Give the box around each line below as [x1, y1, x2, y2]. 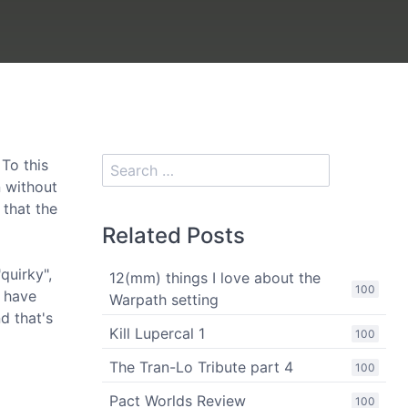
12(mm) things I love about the [109, 269, 321, 287]
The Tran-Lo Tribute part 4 [109, 358, 293, 376]
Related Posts [102, 222, 245, 249]
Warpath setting [109, 291, 219, 309]
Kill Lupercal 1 [109, 324, 205, 342]
